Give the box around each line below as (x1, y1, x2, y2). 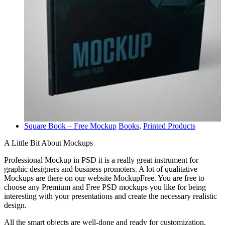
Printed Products (143, 122, 195, 131)
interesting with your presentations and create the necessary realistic (4, 192, 217, 201)
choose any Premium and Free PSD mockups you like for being (4, 183, 206, 192)
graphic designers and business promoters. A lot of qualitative (4, 165, 197, 174)
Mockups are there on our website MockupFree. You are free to (4, 174, 204, 183)
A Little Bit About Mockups (4, 139, 93, 148)
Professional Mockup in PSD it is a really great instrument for (4, 156, 198, 165)
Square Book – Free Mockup (24, 122, 117, 131)
